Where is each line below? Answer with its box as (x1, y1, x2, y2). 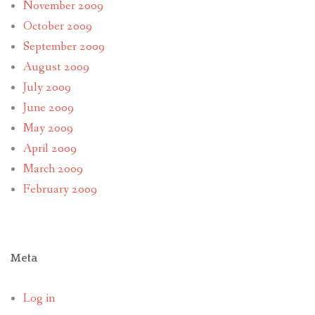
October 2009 (22, 18, 92, 34)
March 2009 (22, 160, 83, 177)
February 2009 (22, 181, 97, 198)
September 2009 (22, 38, 105, 55)
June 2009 (22, 99, 74, 116)
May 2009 (22, 120, 73, 136)
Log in (22, 290, 55, 307)
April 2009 (22, 140, 77, 157)
